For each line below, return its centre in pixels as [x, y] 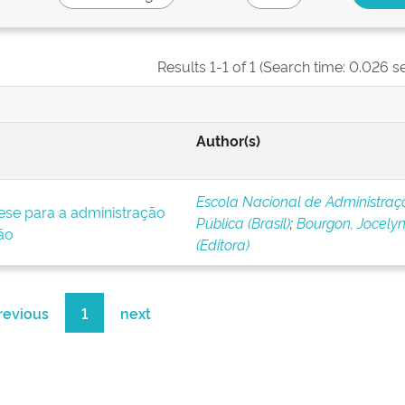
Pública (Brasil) [243, 222]
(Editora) [222, 244]
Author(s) [228, 140]
